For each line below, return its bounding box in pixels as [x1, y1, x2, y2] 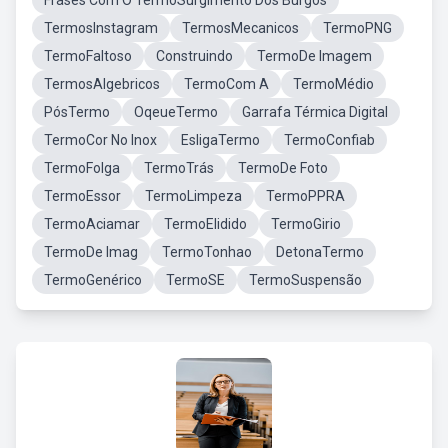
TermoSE [166, 272, 225, 288]
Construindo [156, 48, 233, 64]
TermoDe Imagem [257, 48, 372, 64]
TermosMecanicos [182, 20, 299, 36]
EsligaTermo [181, 132, 260, 148]
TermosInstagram [44, 20, 158, 36]
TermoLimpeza [145, 188, 242, 204]
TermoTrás [144, 160, 214, 176]
